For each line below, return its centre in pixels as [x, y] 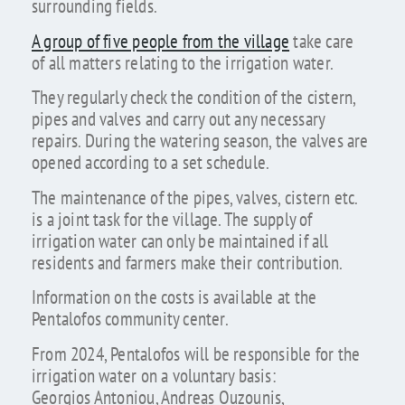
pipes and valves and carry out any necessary [178, 119]
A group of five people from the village [160, 41]
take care [322, 41]
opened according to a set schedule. [151, 163]
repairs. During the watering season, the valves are [200, 141]
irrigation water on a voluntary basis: [153, 375]
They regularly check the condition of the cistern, [193, 98]
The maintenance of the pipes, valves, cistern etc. [194, 197]
